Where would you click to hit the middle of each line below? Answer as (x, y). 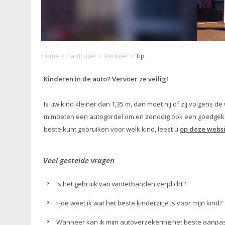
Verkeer (116, 56)
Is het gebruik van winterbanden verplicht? (121, 184)
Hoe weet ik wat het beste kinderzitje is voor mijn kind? (140, 203)
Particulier (82, 56)
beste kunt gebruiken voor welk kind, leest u (112, 129)
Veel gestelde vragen (79, 160)
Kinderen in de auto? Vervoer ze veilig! (106, 79)
